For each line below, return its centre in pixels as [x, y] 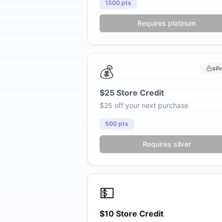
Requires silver [166, 144]
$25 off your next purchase [144, 105]
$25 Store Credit [132, 93]
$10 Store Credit [132, 214]
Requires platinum [166, 23]
